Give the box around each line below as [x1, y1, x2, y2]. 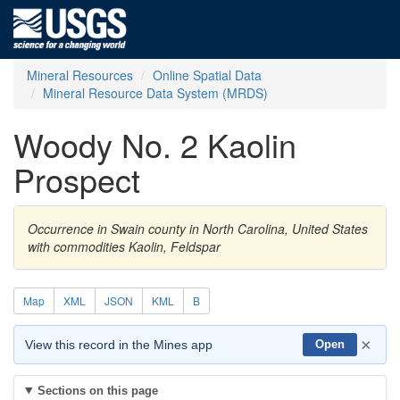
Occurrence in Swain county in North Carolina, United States [28, 220, 368, 237]
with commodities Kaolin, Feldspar [28, 237, 221, 255]
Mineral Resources [27, 66, 133, 84]
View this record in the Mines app [25, 337, 212, 352]
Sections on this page [37, 384, 158, 397]
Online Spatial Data [153, 66, 262, 84]
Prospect [13, 156, 140, 202]
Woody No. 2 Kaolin [13, 121, 296, 167]
